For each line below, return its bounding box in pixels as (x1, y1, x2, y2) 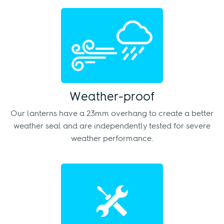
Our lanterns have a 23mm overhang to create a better (10, 110, 213, 118)
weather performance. (71, 135, 153, 143)
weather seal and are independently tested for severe (13, 122, 210, 131)
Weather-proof (69, 91, 154, 104)
